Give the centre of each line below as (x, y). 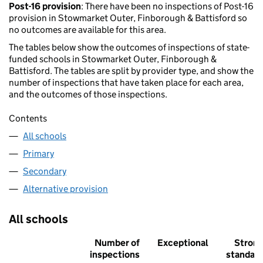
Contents (28, 119)
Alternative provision (65, 189)
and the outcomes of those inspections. (88, 95)
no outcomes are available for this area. (87, 30)
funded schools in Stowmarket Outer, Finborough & (113, 59)
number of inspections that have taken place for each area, (126, 83)
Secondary (45, 171)
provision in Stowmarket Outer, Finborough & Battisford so (128, 18)
